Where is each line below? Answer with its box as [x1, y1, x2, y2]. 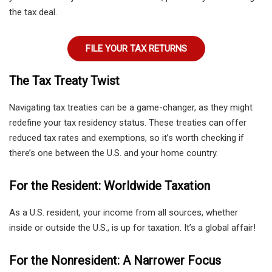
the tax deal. [9, 7, 57, 18]
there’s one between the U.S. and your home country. [9, 148, 218, 159]
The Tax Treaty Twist [9, 73, 120, 89]
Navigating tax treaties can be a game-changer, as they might [9, 102, 253, 114]
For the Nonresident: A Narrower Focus [9, 253, 221, 268]
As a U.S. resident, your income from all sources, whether [9, 207, 238, 219]
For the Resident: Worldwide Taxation [9, 178, 210, 194]
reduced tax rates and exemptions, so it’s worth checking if [9, 132, 244, 144]
